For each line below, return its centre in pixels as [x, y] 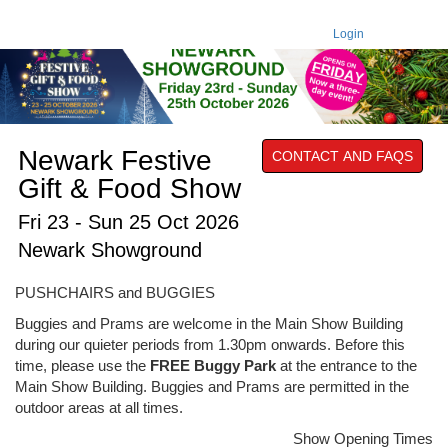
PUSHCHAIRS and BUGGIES [115, 292]
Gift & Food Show [129, 188]
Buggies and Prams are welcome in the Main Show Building [209, 323]
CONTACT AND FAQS [342, 155]
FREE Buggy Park [213, 365]
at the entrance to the [346, 365]
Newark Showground [110, 249]
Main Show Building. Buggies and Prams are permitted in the [212, 386]
